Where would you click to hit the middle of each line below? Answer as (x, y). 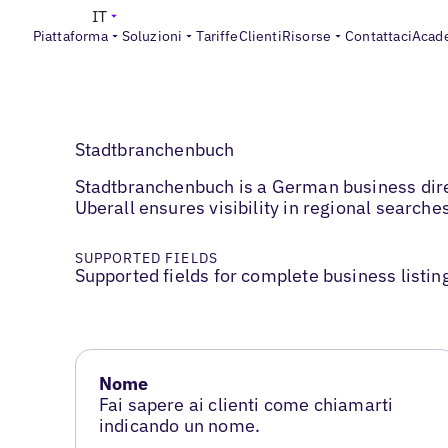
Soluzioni (152, 36)
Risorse (306, 36)
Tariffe (217, 36)
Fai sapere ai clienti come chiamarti (246, 405)
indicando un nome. (179, 426)
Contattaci (378, 36)
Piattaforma (70, 36)
